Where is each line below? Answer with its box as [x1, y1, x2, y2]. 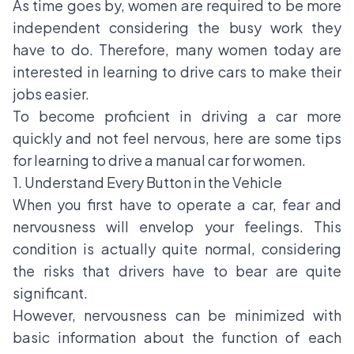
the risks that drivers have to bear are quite [13, 262, 341, 281]
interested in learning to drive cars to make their [13, 62, 341, 81]
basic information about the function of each [13, 328, 341, 347]
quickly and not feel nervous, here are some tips [13, 129, 341, 148]
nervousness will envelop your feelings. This [13, 217, 341, 236]
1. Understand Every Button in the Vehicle [13, 173, 284, 192]
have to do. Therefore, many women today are [13, 40, 341, 59]
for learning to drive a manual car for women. [13, 151, 308, 170]
